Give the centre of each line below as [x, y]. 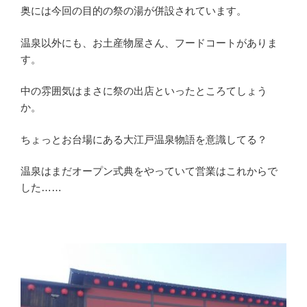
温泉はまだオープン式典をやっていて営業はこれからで [149, 171]
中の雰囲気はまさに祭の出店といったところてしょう [144, 91]
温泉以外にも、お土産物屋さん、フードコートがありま [149, 42]
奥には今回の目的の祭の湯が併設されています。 [134, 11]
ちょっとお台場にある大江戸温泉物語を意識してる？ [144, 139]
